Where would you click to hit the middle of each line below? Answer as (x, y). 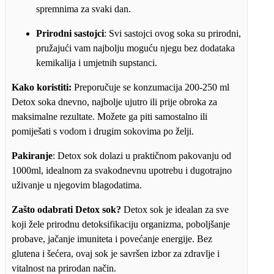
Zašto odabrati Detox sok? (66, 210)
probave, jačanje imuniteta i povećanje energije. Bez (112, 239)
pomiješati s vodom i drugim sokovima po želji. (103, 131)
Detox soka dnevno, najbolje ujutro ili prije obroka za (114, 102)
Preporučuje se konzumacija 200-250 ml (150, 87)
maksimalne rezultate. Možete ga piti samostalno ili (109, 117)
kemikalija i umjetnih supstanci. (97, 63)
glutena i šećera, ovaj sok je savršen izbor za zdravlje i (116, 254)
